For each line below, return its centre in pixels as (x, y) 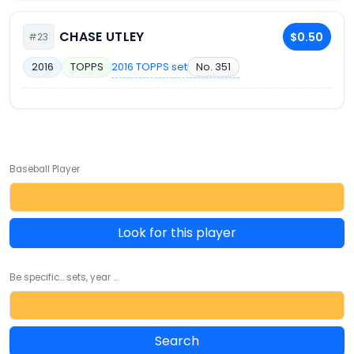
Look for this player (177, 232)
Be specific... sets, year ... (64, 277)
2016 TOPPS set (150, 66)
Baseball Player (45, 169)
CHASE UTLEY (102, 37)
